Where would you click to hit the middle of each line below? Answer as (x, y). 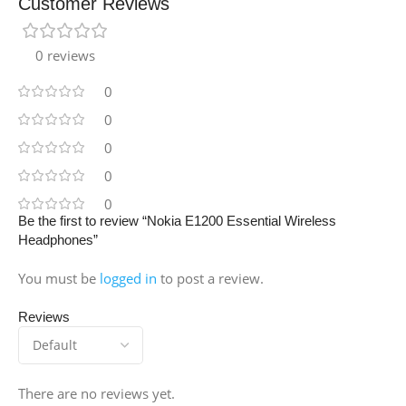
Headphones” (58, 240)
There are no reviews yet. (97, 394)
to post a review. (210, 279)
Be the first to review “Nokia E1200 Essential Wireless (177, 221)
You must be (59, 279)
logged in (128, 279)
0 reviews (65, 56)
